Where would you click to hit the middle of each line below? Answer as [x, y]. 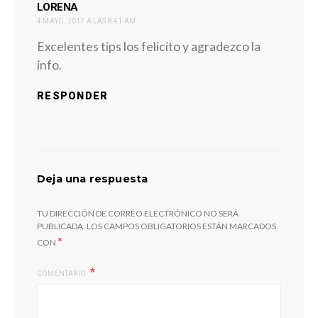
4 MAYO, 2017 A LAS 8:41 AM [87, 21]
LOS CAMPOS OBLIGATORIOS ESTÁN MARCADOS [181, 226]
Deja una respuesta [93, 179]
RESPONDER [73, 96]
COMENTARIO [62, 274]
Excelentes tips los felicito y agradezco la [149, 46]
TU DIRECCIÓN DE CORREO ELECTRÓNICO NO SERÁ [138, 213]
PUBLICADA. [61, 226]
